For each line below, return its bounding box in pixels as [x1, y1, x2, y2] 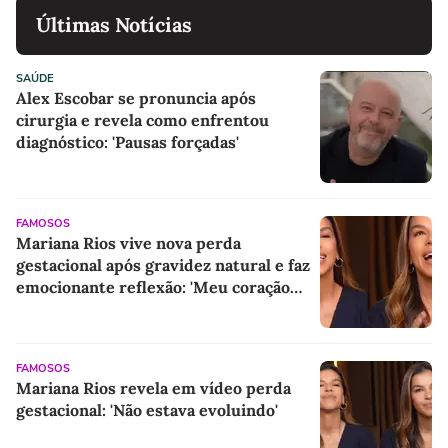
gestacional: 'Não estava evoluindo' [16, 400, 278, 421]
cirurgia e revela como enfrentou [16, 110, 269, 131]
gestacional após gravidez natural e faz [16, 255, 310, 276]
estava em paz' [16, 299, 126, 320]
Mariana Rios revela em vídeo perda [16, 378, 291, 399]
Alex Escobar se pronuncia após [16, 88, 256, 109]
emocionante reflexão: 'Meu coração [16, 277, 290, 298]
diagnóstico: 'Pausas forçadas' [16, 132, 239, 153]
